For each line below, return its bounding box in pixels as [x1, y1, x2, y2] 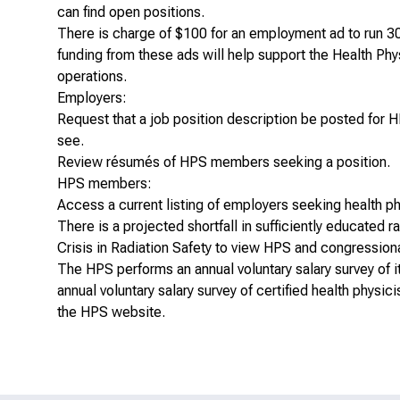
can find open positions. [57, 4, 204, 21]
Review [57, 154, 106, 171]
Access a [57, 196, 119, 214]
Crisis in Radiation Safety [57, 239, 212, 257]
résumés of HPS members [106, 154, 270, 171]
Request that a [57, 111, 150, 129]
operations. [57, 68, 127, 86]
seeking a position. [270, 154, 390, 171]
